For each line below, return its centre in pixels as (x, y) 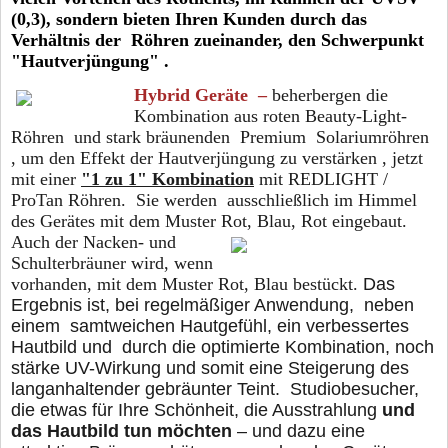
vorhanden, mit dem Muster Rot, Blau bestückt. (187, 283)
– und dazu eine (298, 430)
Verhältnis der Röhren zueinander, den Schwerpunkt (217, 39)
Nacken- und (129, 241)
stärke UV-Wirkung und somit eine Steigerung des (210, 367)
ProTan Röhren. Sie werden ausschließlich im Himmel (214, 199)
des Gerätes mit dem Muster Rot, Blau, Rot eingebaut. (209, 220)
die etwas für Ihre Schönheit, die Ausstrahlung (196, 409)
